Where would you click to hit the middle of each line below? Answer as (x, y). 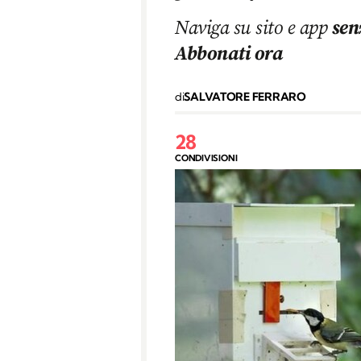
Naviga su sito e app (253, 27)
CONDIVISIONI (206, 158)
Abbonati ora (229, 52)
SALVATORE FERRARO (245, 96)
